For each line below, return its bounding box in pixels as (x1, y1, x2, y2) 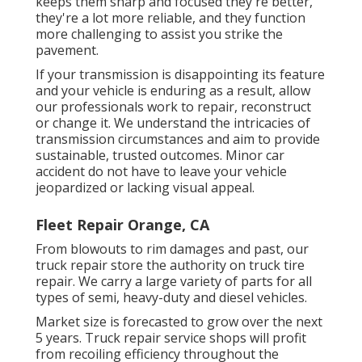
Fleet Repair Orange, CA (36, 214, 209, 234)
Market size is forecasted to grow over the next (36, 312, 322, 330)
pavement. (36, 40, 99, 59)
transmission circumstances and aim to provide (36, 129, 320, 148)
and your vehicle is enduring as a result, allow (36, 81, 310, 99)
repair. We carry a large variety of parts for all (36, 271, 312, 290)
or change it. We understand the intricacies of (36, 113, 310, 132)
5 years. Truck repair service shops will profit (36, 328, 306, 347)
